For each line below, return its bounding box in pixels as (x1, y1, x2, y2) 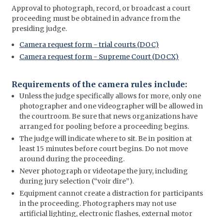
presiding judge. (12, 24, 67, 33)
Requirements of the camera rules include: (12, 79, 187, 89)
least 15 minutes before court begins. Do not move (19, 144, 188, 153)
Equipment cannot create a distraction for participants (19, 189, 203, 198)
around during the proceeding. (19, 155, 124, 163)
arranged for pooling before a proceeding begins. (19, 122, 189, 131)
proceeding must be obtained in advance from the (12, 14, 180, 23)
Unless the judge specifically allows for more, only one (19, 92, 201, 100)
